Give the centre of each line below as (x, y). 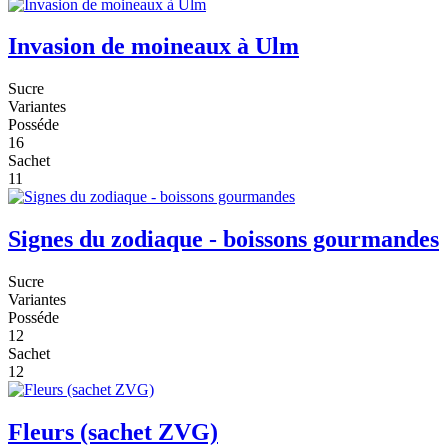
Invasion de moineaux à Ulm (153, 46)
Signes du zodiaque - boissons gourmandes (223, 239)
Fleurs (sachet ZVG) (113, 432)
